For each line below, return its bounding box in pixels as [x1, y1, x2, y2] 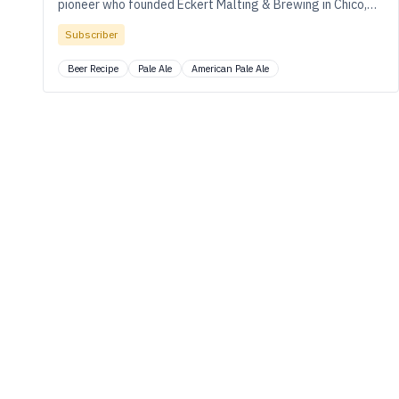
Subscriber [65, 28, 118, 41]
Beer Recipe [68, 62, 118, 75]
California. [58, 14, 115, 30]
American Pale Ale [191, 62, 269, 75]
